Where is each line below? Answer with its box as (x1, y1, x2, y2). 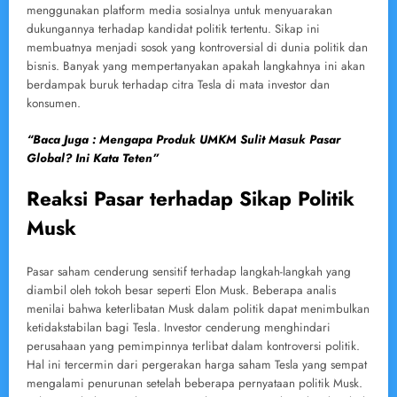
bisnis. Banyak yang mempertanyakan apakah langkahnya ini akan (27, 58, 365, 75)
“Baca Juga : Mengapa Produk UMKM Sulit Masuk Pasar (27, 130, 340, 148)
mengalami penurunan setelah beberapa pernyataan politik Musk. (27, 375, 362, 393)
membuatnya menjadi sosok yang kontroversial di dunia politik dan (27, 39, 368, 57)
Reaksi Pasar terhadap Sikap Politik (27, 183, 354, 213)
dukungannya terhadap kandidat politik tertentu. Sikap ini (27, 20, 320, 38)
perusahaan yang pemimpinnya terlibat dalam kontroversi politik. (27, 338, 360, 355)
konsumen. (27, 95, 81, 113)
